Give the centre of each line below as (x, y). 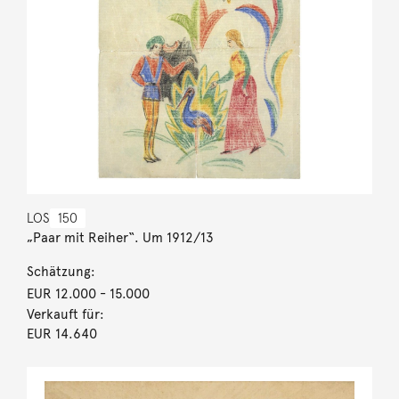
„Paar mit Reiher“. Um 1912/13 (120, 237)
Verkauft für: (65, 314)
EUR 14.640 (61, 334)
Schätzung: (61, 271)
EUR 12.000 (61, 293)
